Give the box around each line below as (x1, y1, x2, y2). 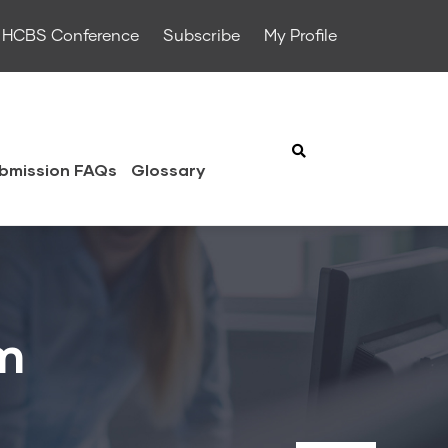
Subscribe (163, 28, 240, 44)
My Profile (264, 28, 337, 44)
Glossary (131, 160, 205, 179)
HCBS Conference (2, 28, 139, 44)
